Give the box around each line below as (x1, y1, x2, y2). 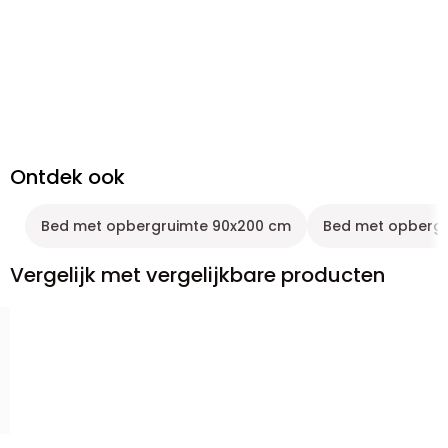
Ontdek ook (10, 163, 125, 191)
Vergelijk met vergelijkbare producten (10, 261, 385, 289)
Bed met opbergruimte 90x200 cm (41, 216, 291, 236)
